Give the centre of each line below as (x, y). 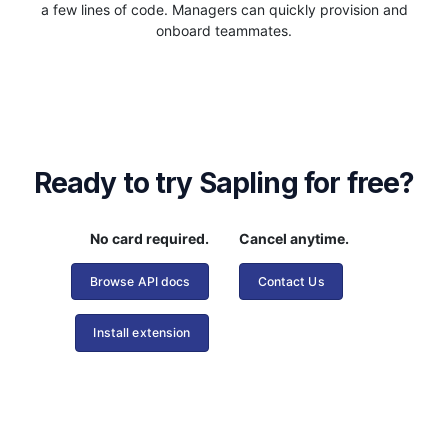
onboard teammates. (224, 30)
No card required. (149, 238)
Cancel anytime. (294, 238)
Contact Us (291, 281)
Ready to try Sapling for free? (224, 182)
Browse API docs (140, 281)
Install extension (142, 333)
